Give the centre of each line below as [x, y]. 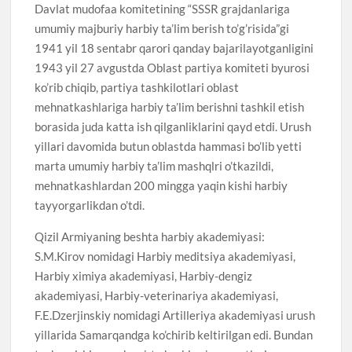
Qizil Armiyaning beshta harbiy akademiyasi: [150, 236]
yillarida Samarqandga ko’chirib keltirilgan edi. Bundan [174, 334]
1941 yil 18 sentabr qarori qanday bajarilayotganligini [174, 48]
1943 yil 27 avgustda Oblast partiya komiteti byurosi [172, 67]
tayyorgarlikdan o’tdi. [90, 205]
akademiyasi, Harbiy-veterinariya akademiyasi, [157, 295]
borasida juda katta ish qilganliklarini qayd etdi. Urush [173, 126]
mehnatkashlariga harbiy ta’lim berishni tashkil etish [170, 106]
